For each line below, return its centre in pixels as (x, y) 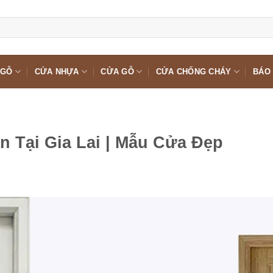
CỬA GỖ (117, 71)
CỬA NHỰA (57, 71)
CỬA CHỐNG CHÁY (193, 71)
